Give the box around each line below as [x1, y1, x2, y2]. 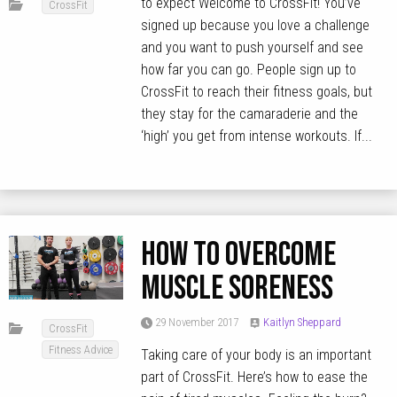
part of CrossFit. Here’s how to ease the [141, 369, 369, 386]
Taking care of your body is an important [141, 346, 372, 364]
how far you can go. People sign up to [141, 61, 357, 79]
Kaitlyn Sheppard [262, 315, 341, 330]
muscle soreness [141, 267, 334, 309]
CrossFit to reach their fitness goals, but [141, 83, 373, 101]
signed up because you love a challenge [141, 17, 370, 35]
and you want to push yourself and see [141, 39, 364, 57]
